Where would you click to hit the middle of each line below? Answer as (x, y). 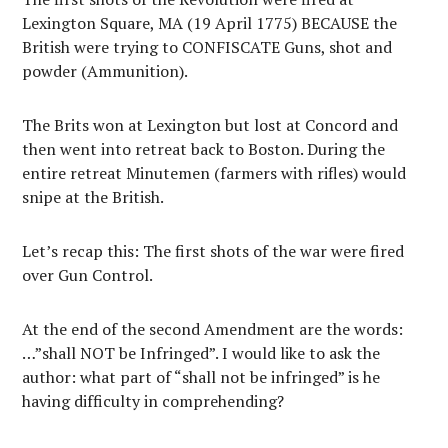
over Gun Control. (88, 275)
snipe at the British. (93, 197)
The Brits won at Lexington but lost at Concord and (210, 125)
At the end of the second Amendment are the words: (213, 329)
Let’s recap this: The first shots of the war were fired (213, 251)
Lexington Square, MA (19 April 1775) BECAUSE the (210, 23)
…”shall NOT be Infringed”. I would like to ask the (201, 353)
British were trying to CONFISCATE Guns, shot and (207, 47)
